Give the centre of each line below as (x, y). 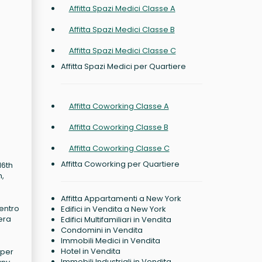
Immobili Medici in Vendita (110, 241)
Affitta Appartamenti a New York (121, 199)
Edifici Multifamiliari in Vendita (116, 220)
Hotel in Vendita (90, 251)
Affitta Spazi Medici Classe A (122, 8)
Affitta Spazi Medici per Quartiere (123, 66)
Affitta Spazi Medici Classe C (122, 51)
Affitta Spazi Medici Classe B (122, 30)
